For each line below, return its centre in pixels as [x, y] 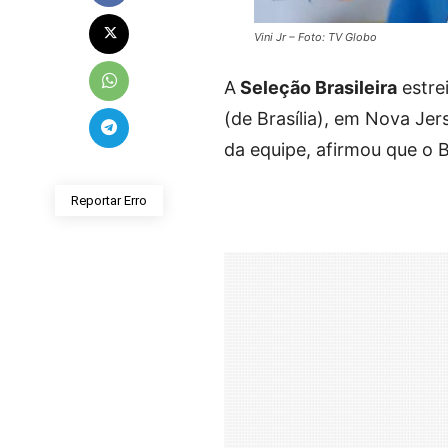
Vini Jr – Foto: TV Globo [315, 36]
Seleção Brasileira [316, 87]
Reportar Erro [109, 200]
